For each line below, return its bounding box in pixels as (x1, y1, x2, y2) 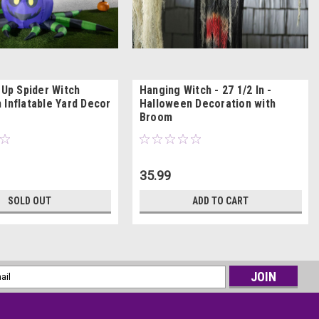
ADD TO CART (192, 194, 249, 206)
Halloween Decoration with (139, 96, 276, 110)
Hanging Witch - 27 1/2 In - (139, 83, 272, 97)
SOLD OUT (8, 194, 52, 206)
